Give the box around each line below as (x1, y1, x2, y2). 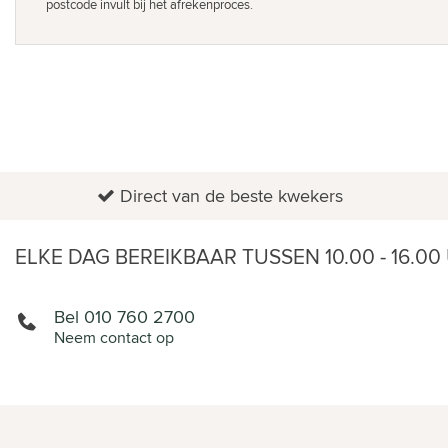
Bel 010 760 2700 (54, 304, 195, 330)
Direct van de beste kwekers (119, 183, 343, 209)
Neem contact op (54, 326, 174, 350)
